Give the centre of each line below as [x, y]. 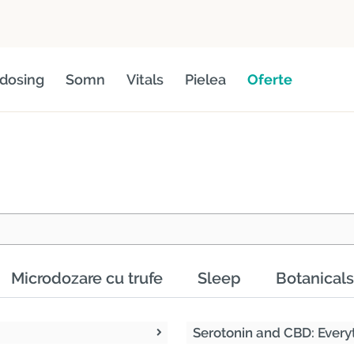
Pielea [205, 79]
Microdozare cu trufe [87, 278]
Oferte [270, 79]
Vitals [145, 79]
